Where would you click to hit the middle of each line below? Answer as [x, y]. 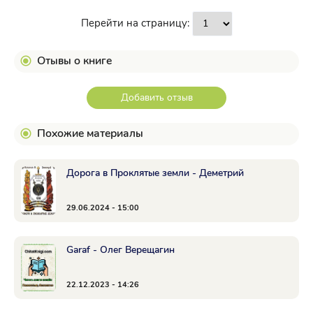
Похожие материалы [90, 133]
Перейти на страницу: [136, 23]
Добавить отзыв [156, 97]
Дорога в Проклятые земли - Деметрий [155, 173]
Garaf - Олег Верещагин [121, 250]
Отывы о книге [74, 61]
